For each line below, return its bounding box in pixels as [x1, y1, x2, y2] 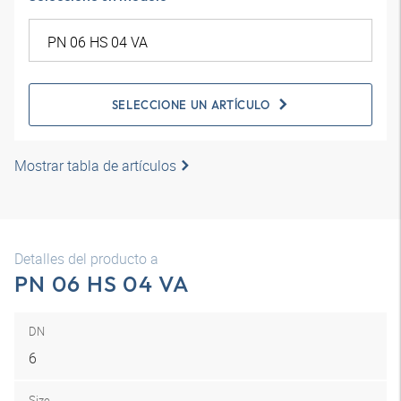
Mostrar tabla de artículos [14, 156, 176, 175]
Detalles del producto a [14, 249, 158, 269]
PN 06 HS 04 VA [14, 269, 191, 298]
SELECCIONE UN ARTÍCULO [111, 98, 270, 112]
